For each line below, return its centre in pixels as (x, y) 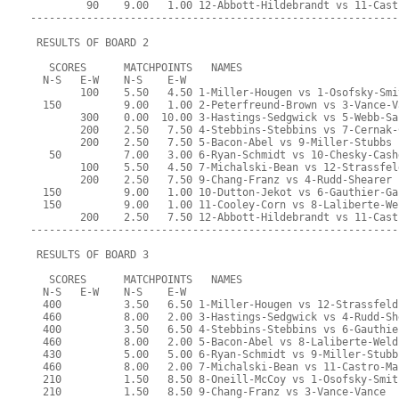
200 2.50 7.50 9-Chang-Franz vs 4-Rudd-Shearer (212, 180)
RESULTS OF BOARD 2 (90, 43)
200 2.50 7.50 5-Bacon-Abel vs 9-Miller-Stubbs (212, 143)
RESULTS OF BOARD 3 (90, 255)
